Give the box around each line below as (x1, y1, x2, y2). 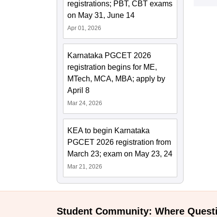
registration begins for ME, (67, 63, 157, 71)
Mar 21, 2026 (67, 163, 102, 170)
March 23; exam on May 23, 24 (67, 150, 172, 158)
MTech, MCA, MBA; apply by (67, 75, 165, 83)
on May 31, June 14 (67, 11, 135, 19)
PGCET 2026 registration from (67, 138, 171, 146)
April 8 (67, 86, 90, 94)
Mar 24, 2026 (67, 100, 102, 107)
